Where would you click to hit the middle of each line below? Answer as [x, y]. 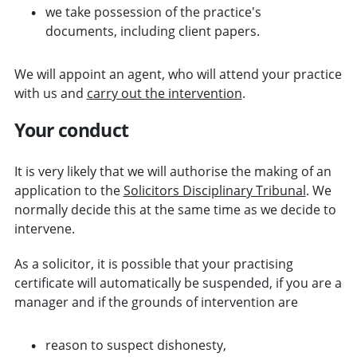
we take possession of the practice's [153, 12]
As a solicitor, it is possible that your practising [153, 263]
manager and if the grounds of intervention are [156, 302]
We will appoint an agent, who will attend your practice [178, 74]
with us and [50, 93]
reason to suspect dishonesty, [135, 345]
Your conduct [71, 129]
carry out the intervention [164, 93]
